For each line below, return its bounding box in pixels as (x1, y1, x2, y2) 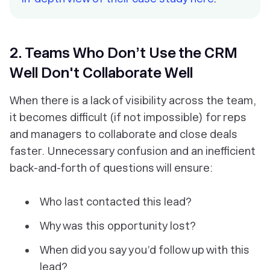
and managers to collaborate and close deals (10, 128, 237, 140)
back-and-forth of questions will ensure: (10, 162, 213, 174)
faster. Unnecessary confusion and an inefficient (10, 145, 256, 157)
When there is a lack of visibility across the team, (10, 94, 256, 107)
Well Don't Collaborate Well (10, 64, 193, 81)
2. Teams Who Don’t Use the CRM (10, 44, 237, 61)
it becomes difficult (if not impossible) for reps (10, 111, 246, 124)
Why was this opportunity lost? (40, 219, 196, 232)
